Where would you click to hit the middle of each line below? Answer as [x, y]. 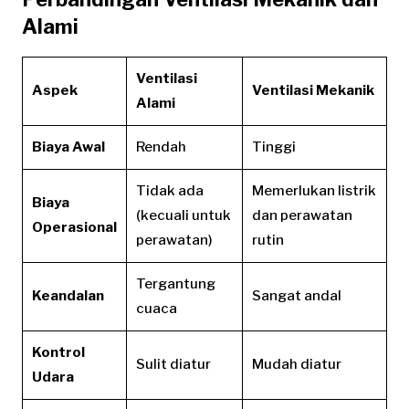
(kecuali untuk [184, 216]
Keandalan [68, 296]
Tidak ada [170, 191]
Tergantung [176, 284]
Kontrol [58, 353]
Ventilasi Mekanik [313, 91]
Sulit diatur [173, 365]
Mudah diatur [297, 365]
